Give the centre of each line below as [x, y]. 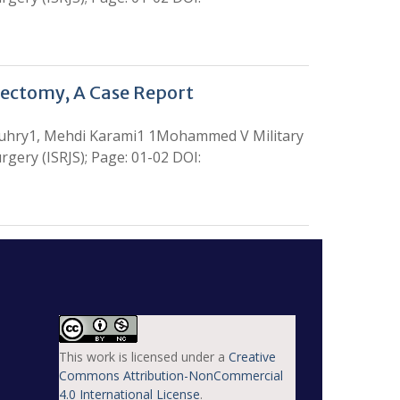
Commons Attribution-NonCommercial [171, 375]
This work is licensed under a [144, 357]
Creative [252, 357]
